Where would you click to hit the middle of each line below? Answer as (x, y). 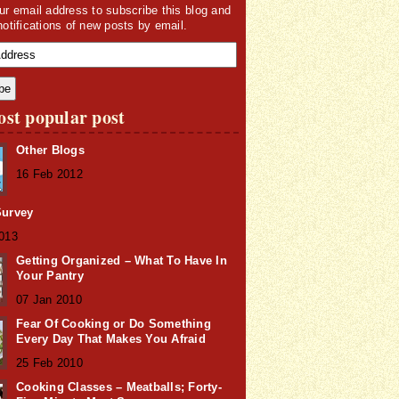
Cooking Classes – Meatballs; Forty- (119, 387)
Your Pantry (50, 276)
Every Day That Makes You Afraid (111, 339)
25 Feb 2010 (49, 363)
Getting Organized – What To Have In (122, 261)
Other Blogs (50, 150)
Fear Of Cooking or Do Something (114, 324)
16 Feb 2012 (49, 174)
